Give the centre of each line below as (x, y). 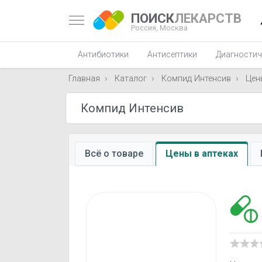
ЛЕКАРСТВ (208, 18)
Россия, (145, 27)
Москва (174, 27)
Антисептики (172, 54)
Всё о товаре (114, 154)
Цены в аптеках (202, 154)
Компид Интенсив (196, 79)
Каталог (131, 79)
